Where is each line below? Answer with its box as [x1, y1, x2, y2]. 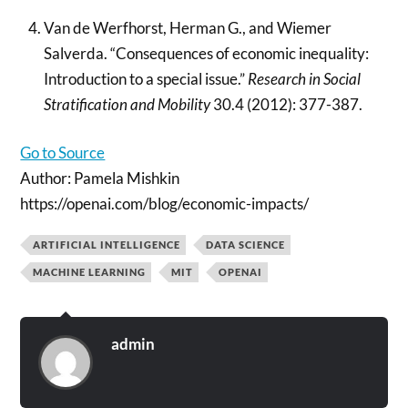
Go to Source [20, 143, 106, 162]
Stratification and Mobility [43, 94, 210, 114]
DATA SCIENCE [206, 239, 286, 250]
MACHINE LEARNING [33, 266, 147, 278]
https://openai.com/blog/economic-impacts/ [20, 194, 310, 213]
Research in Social [247, 68, 361, 88]
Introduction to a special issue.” [43, 68, 248, 88]
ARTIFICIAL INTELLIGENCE [33, 239, 181, 250]
